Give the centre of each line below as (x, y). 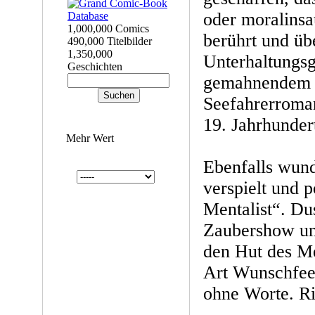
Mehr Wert (90, 138)
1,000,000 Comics (108, 28)
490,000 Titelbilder (110, 41)
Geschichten (95, 66)
